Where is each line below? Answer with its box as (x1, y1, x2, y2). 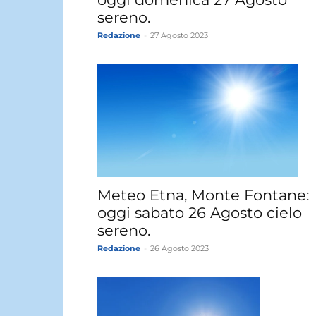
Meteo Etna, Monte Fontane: (97, 186, 309, 204)
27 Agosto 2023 (150, 30, 208, 40)
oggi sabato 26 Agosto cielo (97, 203, 302, 221)
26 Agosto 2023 (150, 243, 209, 253)
